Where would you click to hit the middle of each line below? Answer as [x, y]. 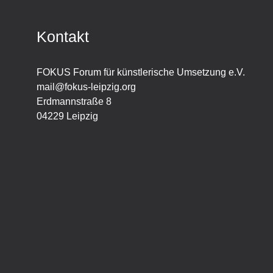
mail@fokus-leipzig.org [86, 87]
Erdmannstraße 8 [74, 101]
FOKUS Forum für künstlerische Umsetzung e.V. [141, 72]
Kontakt [63, 36]
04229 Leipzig [67, 116]
